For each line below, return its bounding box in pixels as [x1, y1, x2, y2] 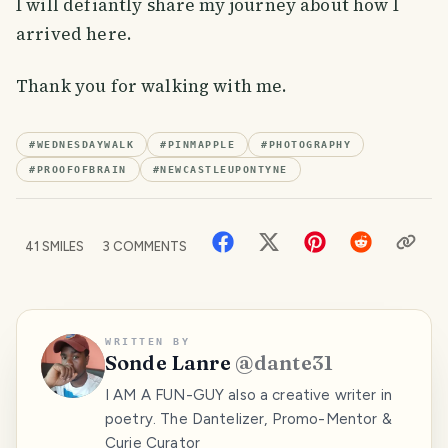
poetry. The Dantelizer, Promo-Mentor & [105, 409, 392, 428]
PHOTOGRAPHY [268, 138, 351, 150]
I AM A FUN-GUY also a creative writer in [105, 385, 393, 404]
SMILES [39, 238, 84, 254]
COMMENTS [110, 238, 187, 254]
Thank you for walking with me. [16, 73, 288, 98]
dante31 [253, 349, 334, 375]
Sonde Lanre [105, 349, 231, 375]
